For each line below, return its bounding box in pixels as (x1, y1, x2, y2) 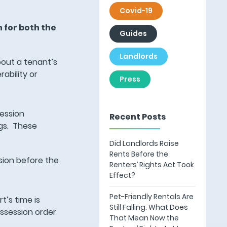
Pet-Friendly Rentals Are (109, 192, 194, 202)
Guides (119, 28, 147, 39)
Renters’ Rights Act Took (109, 160, 194, 170)
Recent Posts (109, 111, 166, 123)
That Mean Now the (109, 213, 179, 223)
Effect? (109, 170, 135, 180)
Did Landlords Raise (109, 138, 179, 148)
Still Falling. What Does (109, 202, 188, 212)
